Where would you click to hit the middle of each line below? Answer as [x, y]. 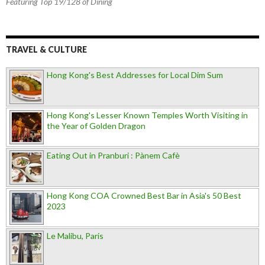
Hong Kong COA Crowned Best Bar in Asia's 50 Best [144, 196]
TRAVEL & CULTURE [46, 50]
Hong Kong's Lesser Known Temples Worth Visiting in [147, 115]
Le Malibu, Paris [75, 236]
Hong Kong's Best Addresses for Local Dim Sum [135, 75]
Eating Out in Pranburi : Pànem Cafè [113, 156]
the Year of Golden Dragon [96, 126]
